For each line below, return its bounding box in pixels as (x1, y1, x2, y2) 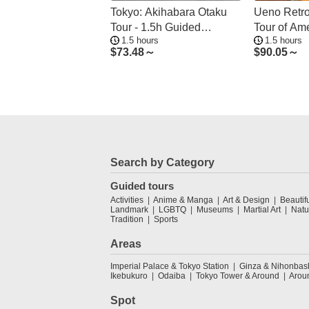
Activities (110, 195, 143, 205)
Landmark (110, 205, 148, 215)
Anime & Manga (153, 195, 213, 205)
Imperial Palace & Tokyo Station (110, 261, 229, 271)
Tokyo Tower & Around (196, 271, 279, 281)
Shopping (110, 37, 158, 48)
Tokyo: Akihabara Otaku (110, 6, 227, 18)
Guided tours (110, 180, 174, 192)
